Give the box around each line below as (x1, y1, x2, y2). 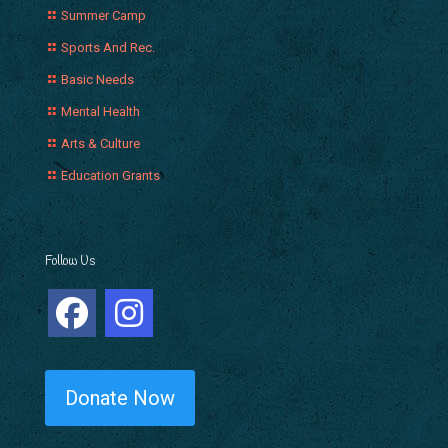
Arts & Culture (61, 135, 140, 151)
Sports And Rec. (61, 39, 155, 55)
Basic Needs (61, 71, 134, 87)
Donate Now (65, 385, 175, 410)
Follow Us (45, 252, 95, 270)
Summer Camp (61, 7, 146, 23)
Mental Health (61, 103, 140, 119)
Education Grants (61, 167, 160, 183)
